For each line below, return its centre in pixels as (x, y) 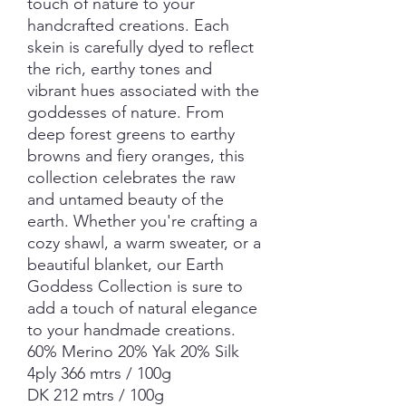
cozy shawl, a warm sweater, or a (144, 243)
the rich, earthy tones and (120, 69)
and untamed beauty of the (126, 199)
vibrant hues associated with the (143, 91)
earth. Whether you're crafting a (142, 221)
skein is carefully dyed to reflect (140, 47)
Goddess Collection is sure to (135, 286)
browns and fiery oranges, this (136, 156)
